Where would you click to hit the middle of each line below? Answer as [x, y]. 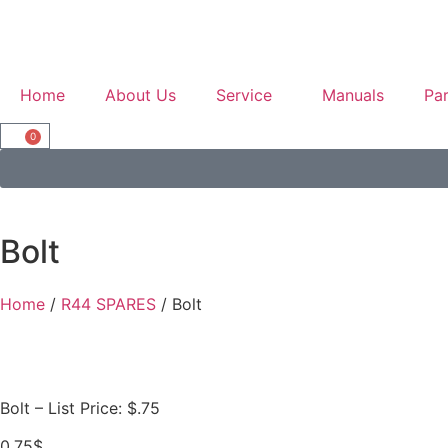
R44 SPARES [108, 304]
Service [244, 95]
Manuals [353, 95]
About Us [140, 95]
